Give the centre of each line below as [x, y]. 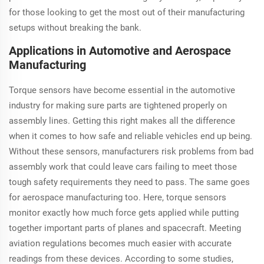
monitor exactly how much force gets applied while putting [124, 213]
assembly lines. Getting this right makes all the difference [122, 121]
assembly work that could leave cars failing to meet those [123, 167]
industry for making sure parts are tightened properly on [118, 106]
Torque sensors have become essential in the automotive [122, 90]
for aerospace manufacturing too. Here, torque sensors [118, 198]
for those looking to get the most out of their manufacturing [127, 13]
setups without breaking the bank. [75, 28]
